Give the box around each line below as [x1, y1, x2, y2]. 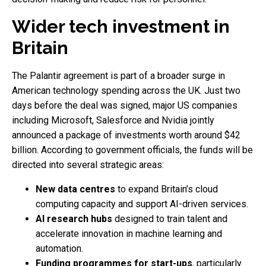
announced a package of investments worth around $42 [12, 129, 240, 141]
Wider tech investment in [12, 15, 230, 37]
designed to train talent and [112, 213, 227, 224]
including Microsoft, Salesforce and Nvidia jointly [12, 114, 214, 126]
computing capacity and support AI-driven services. [36, 198, 248, 210]
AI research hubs [36, 213, 112, 224]
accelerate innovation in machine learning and [36, 227, 222, 239]
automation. [36, 242, 83, 254]
